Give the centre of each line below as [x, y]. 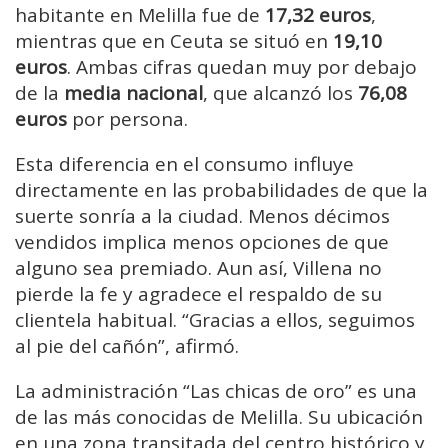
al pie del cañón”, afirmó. [127, 346]
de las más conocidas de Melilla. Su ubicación [219, 417]
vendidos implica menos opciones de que [202, 242]
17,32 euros [318, 15]
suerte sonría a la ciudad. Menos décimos [202, 216]
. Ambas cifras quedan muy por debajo [242, 67]
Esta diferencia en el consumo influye [184, 164]
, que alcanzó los [280, 93]
